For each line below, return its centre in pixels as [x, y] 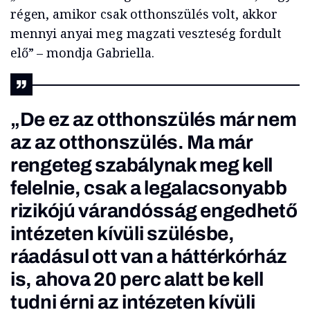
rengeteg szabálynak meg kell [142, 165]
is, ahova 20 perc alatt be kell [137, 279]
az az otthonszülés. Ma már [131, 142]
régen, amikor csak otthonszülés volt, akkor [144, 13]
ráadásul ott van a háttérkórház [149, 256]
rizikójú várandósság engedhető [154, 210]
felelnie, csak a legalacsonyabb [149, 188]
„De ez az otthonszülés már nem [154, 119]
